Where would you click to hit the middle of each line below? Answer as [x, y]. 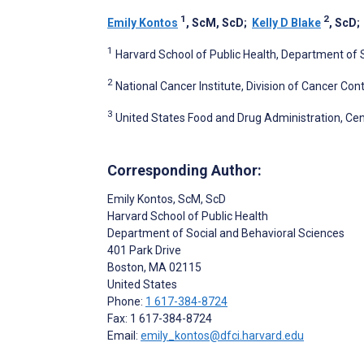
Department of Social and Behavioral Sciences [226, 234]
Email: [124, 336]
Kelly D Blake [286, 23]
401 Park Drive [144, 251]
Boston [126, 268]
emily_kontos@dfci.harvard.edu [222, 336]
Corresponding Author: [184, 171]
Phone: [126, 302]
